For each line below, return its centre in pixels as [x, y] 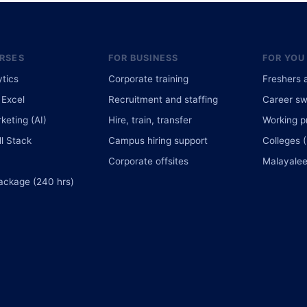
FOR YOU [283, 58]
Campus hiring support [158, 140]
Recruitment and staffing [163, 99]
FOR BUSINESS [143, 58]
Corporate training [148, 78]
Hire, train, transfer [150, 120]
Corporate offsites [148, 161]
